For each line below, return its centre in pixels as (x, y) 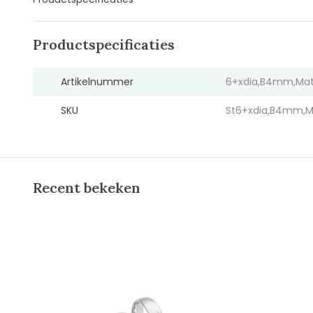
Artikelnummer (97, 82)
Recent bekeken (87, 188)
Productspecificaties (104, 44)
